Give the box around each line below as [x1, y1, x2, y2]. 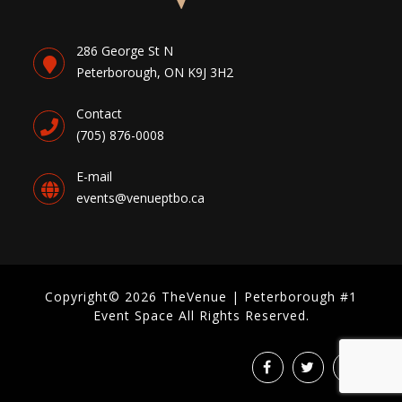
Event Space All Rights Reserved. [92, 307, 310, 325]
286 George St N [76, 42, 174, 60]
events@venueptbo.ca [76, 189, 205, 207]
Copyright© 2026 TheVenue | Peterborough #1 [45, 288, 357, 306]
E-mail [76, 168, 113, 186]
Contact [76, 105, 123, 123]
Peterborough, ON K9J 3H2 [76, 64, 234, 82]
